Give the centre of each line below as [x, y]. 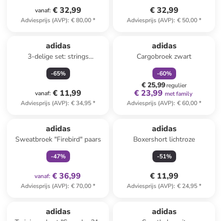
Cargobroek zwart [164, 56]
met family [178, 94]
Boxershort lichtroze [164, 139]
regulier [177, 85]
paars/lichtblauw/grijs [58, 66]
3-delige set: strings [58, 56]
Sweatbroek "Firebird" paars [58, 139]
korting [177, 32]
